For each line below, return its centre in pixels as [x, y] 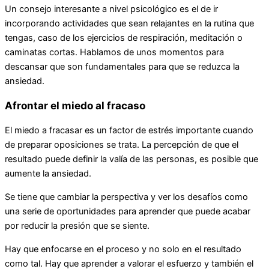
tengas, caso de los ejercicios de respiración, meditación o [124, 38]
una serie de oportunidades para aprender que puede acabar [128, 211]
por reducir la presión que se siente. [77, 225]
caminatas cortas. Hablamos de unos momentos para [114, 53]
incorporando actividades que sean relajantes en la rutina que [129, 24]
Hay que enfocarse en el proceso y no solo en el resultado [123, 249]
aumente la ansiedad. [48, 174]
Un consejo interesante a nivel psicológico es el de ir [111, 9]
